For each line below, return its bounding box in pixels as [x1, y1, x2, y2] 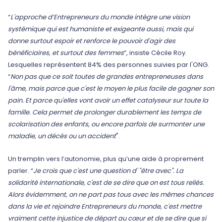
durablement [116, 108, 159, 117]
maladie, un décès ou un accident [8, 131, 116, 141]
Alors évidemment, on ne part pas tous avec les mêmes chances [8, 190, 214, 199]
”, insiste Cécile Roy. [124, 48, 187, 57]
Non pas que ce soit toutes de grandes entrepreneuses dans [10, 72, 203, 81]
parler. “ [8, 166, 33, 175]
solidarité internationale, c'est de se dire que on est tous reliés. [8, 178, 204, 187]
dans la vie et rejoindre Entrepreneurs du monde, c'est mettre [8, 202, 202, 211]
